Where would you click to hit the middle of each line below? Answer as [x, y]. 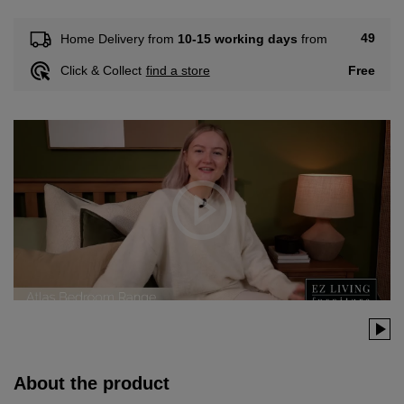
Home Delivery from [119, 38]
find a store [178, 71]
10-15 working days [237, 38]
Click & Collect [101, 71]
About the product [92, 383]
